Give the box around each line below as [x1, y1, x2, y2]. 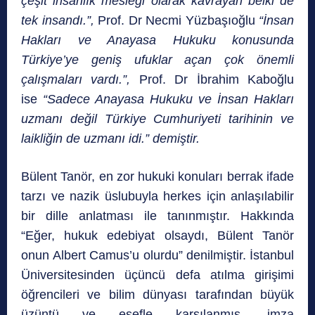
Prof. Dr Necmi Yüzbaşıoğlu [98, 13, 259, 28]
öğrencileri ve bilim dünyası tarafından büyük [21, 288, 294, 302]
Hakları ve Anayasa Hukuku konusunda [21, 33, 294, 48]
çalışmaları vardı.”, [21, 72, 139, 87]
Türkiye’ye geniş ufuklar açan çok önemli [21, 53, 294, 67]
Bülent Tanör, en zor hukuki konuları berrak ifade [21, 169, 294, 184]
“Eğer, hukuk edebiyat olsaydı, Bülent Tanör [21, 229, 294, 243]
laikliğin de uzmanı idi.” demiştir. [21, 131, 203, 146]
